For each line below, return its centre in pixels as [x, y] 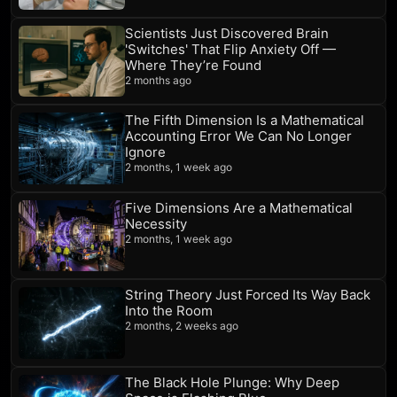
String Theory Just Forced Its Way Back [248, 295]
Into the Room [169, 311]
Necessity [156, 223]
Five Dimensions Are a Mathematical [239, 207]
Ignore [145, 152]
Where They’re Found [193, 66]
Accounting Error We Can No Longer [238, 136]
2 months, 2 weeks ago [182, 326]
